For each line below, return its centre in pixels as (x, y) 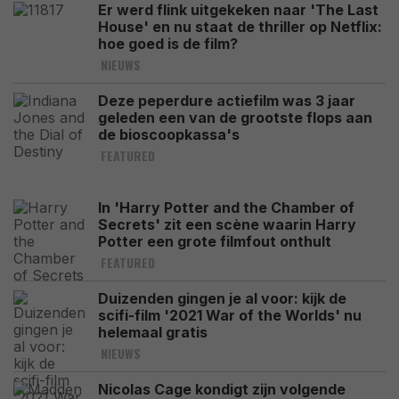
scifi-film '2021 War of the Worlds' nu (230, 315)
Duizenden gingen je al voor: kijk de (222, 298)
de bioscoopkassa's (169, 134)
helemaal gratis (153, 332)
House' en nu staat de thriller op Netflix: (240, 27)
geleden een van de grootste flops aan (235, 118)
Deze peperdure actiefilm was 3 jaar (227, 101)
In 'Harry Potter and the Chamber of (226, 208)
